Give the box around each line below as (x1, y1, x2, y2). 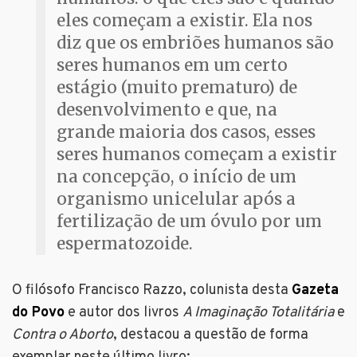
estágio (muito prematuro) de (57, 77, 297, 99)
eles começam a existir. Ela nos (57, 10, 312, 32)
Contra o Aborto (12, 326, 113, 345)
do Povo (12, 304, 65, 323)
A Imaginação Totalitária (182, 304, 334, 323)
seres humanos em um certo (57, 55, 288, 76)
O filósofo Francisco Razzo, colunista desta (12, 281, 292, 300)
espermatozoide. (57, 233, 193, 255)
